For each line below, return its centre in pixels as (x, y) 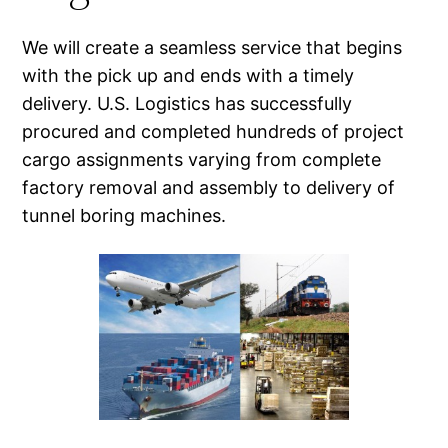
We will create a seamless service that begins (212, 47)
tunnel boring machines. (124, 215)
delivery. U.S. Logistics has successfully (187, 103)
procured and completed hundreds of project (213, 131)
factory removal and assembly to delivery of (209, 187)
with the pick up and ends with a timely (188, 75)
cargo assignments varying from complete (202, 159)
